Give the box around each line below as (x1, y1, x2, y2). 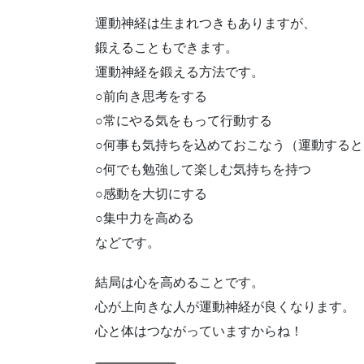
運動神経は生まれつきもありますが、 (95, 16, 316, 31)
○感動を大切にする (95, 187, 207, 201)
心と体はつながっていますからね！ (95, 324, 303, 339)
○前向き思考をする (95, 89, 207, 104)
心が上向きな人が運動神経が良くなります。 (95, 300, 355, 314)
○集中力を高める (95, 211, 194, 226)
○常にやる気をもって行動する (95, 114, 272, 128)
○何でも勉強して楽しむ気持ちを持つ (95, 162, 311, 177)
